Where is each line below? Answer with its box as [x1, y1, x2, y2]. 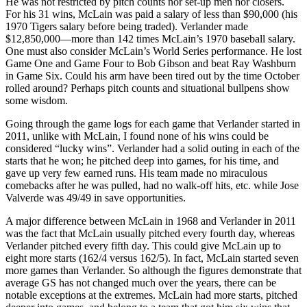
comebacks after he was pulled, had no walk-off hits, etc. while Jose [5, 179, 299, 191]
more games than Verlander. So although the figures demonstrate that [5, 264, 302, 276]
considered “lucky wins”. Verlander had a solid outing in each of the [5, 142, 299, 154]
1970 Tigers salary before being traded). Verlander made [5, 20, 248, 32]
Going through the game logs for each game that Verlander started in [5, 117, 300, 130]
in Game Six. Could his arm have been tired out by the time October [5, 69, 299, 82]
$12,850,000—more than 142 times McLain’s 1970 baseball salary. [5, 32, 295, 45]
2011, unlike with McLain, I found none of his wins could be [5, 130, 269, 142]
